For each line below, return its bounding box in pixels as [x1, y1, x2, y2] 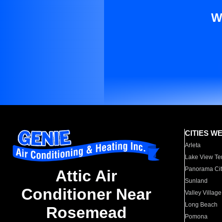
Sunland [185, 177, 208, 184]
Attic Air [55, 167, 117, 185]
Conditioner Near [21, 185, 151, 204]
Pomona [185, 213, 208, 220]
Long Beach [185, 201, 218, 208]
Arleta [185, 142, 201, 149]
